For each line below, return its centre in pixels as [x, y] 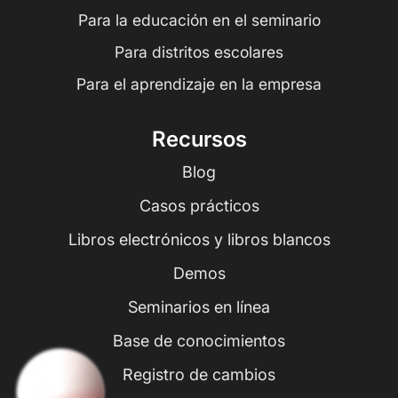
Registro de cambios [199, 375]
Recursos [199, 139]
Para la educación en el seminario [199, 20]
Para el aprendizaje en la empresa [199, 84]
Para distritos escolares [199, 52]
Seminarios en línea [199, 307]
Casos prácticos [199, 206]
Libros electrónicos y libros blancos [199, 240]
